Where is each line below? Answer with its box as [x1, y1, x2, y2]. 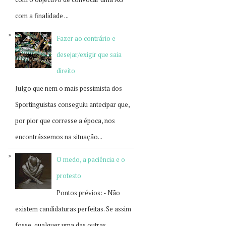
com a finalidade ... [15, 11, 69, 21]
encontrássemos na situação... [15, 132, 102, 141]
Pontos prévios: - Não [56, 188, 121, 198]
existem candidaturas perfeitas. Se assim [15, 204, 131, 214]
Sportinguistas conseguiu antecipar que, [15, 99, 130, 109]
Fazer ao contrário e [56, 34, 116, 43]
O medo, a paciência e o [56, 154, 126, 164]
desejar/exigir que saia [56, 50, 122, 60]
